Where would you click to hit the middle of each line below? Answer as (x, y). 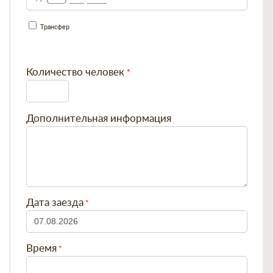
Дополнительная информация (99, 119)
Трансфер (54, 27)
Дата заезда (55, 203)
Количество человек (75, 72)
